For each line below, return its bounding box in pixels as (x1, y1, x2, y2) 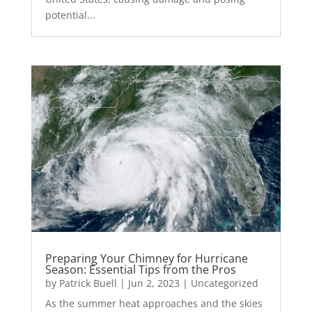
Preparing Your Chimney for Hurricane (45, 250, 248, 266)
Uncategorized (190, 276, 258, 290)
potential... (45, 8, 95, 22)
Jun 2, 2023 (127, 276, 180, 290)
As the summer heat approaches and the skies (45, 296, 263, 310)
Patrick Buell (58, 276, 117, 290)
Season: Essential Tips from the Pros (45, 261, 236, 277)
